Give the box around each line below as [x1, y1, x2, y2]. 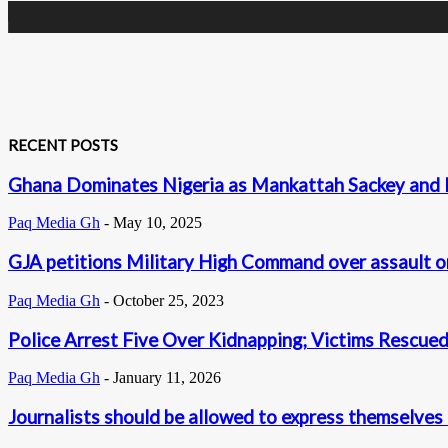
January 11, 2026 [113, 369, 221, 387]
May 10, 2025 [113, 214, 202, 232]
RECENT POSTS [8, 135, 118, 154]
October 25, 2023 [113, 291, 224, 309]
